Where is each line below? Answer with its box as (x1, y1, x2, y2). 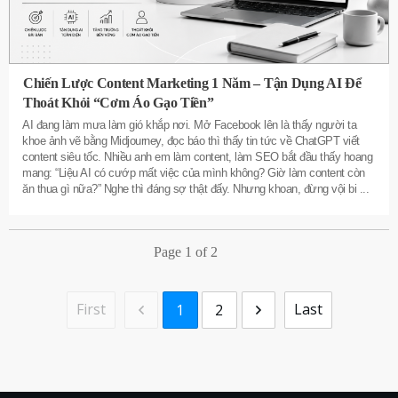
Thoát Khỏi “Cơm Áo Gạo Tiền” (23, 94, 214, 110)
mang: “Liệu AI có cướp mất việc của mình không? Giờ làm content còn (22, 165, 365, 179)
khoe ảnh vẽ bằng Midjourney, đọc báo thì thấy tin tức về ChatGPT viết (22, 133, 360, 147)
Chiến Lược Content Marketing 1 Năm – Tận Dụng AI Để (23, 75, 362, 91)
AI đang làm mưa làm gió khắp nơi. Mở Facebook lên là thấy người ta (22, 117, 356, 131)
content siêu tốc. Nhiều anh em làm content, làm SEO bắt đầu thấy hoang (22, 149, 372, 163)
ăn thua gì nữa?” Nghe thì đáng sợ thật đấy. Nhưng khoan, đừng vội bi (22, 181, 360, 195)
